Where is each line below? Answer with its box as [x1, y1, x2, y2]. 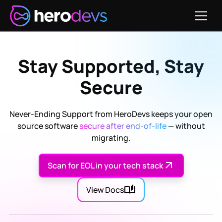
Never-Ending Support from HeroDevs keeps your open [9, 109, 213, 119]
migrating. [92, 132, 130, 143]
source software [17, 120, 79, 131]
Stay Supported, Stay [18, 54, 204, 78]
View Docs [86, 184, 124, 196]
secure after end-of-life [79, 120, 168, 131]
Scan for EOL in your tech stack [47, 160, 163, 171]
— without [167, 120, 205, 131]
